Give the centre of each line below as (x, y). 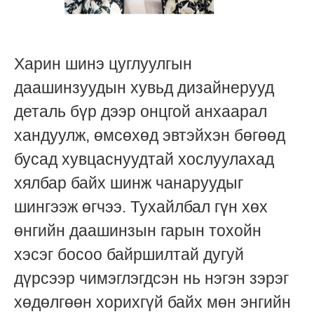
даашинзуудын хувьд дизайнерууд (144, 88)
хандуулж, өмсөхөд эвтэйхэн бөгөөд (150, 136)
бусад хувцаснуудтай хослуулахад (144, 159)
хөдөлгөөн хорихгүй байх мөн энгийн (152, 302)
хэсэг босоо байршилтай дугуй (129, 255)
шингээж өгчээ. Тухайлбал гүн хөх (141, 207)
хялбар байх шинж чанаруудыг (129, 183)
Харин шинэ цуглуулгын (103, 64)
